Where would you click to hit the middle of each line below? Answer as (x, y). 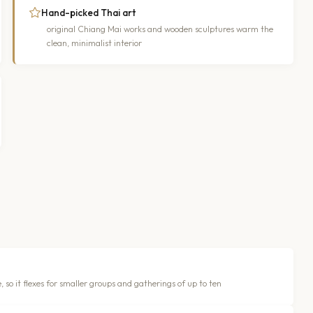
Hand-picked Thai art (88, 12)
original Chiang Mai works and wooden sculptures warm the (160, 29)
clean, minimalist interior (94, 43)
